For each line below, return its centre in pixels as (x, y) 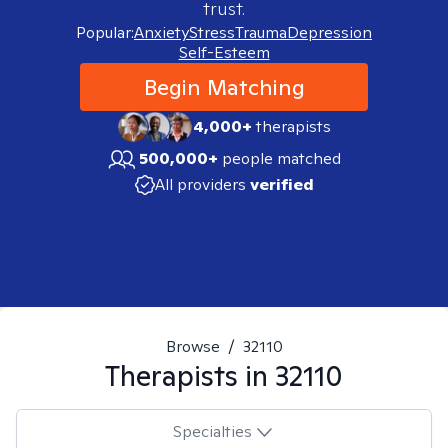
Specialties (212, 431)
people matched (281, 158)
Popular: (105, 32)
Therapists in (190, 375)
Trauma (261, 32)
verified (281, 184)
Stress (212, 32)
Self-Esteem (224, 52)
